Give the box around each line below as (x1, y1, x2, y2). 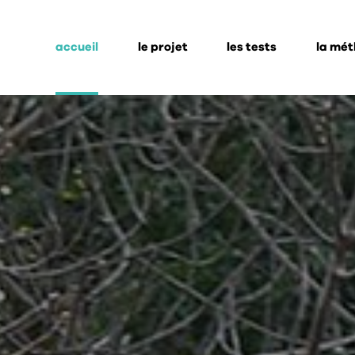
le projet (137, 41, 188, 53)
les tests (227, 41, 277, 53)
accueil (55, 41, 98, 53)
